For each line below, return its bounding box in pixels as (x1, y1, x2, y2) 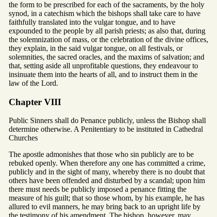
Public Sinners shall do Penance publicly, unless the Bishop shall (9, 116, 206, 125)
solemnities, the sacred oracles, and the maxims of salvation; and (9, 52, 204, 61)
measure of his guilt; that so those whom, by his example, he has (9, 194, 204, 202)
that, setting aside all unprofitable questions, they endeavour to (9, 61, 198, 70)
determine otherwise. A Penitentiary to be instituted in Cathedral (9, 125, 203, 134)
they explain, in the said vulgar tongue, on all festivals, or (9, 44, 183, 52)
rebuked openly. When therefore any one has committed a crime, (9, 159, 205, 168)
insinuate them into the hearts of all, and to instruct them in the (9, 70, 198, 78)
